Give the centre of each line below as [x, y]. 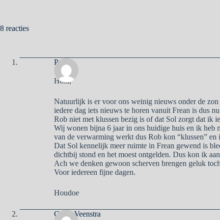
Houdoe [67, 192]
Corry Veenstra [77, 214]
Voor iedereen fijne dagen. [95, 172]
